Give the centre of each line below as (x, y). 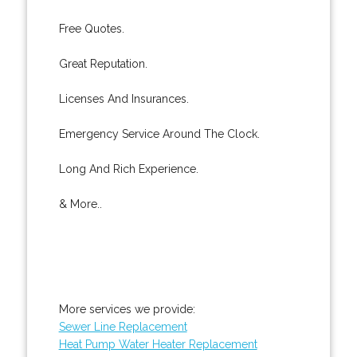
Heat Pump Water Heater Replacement (158, 344)
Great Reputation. (103, 63)
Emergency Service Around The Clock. (159, 133)
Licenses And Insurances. (124, 98)
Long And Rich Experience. (128, 169)
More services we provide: (127, 309)
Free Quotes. (91, 28)
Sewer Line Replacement (123, 326)
